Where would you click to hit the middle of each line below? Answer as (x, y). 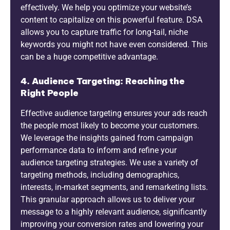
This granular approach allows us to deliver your (108, 199)
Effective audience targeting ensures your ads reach (114, 113)
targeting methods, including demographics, (100, 175)
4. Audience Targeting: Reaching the (103, 81)
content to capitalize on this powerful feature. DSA (111, 20)
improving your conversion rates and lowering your (112, 224)
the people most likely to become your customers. (110, 125)
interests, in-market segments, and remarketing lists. (114, 187)
